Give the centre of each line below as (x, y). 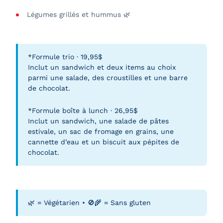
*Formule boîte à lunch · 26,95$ (83, 111)
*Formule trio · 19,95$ (65, 57)
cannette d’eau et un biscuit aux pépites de (104, 142)
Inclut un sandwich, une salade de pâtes (98, 121)
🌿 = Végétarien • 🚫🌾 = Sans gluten (89, 203)
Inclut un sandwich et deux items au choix (102, 67)
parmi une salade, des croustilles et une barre (108, 78)
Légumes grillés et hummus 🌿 (79, 14)
